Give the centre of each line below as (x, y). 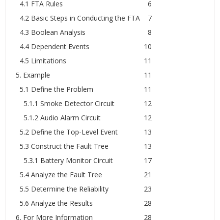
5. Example (33, 75)
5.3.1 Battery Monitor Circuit (65, 160)
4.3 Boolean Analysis (51, 32)
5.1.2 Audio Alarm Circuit (58, 117)
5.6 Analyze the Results (55, 203)
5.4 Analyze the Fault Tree (59, 174)
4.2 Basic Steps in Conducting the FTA (78, 18)
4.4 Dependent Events (53, 46)
